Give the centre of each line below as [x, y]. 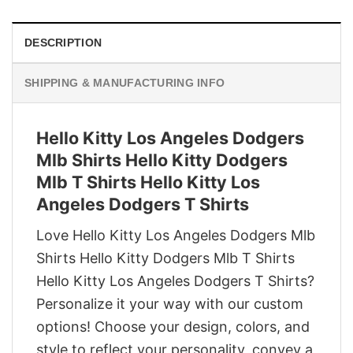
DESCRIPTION [63, 43]
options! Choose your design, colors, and [173, 326]
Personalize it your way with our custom [170, 303]
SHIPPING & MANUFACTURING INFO [125, 83]
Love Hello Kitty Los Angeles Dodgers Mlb [176, 235]
